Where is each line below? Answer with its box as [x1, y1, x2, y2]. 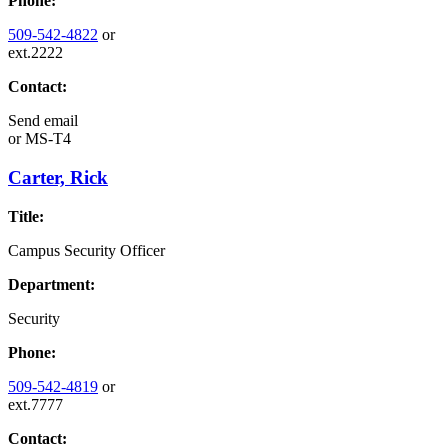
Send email [8, 112, 78, 130]
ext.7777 [8, 395, 63, 413]
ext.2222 [8, 44, 63, 62]
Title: [8, 207, 44, 225]
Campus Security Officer [8, 241, 165, 259]
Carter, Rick [8, 167, 108, 189]
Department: [8, 275, 95, 293]
